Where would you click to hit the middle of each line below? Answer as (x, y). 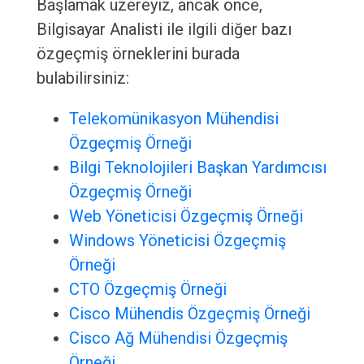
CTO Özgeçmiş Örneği (147, 290)
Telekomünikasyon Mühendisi (173, 119)
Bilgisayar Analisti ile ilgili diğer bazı (164, 30)
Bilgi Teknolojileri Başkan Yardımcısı (197, 168)
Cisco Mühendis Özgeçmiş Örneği (189, 314)
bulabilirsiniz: (82, 78)
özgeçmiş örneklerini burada (138, 54)
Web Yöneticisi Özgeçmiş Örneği (186, 217)
